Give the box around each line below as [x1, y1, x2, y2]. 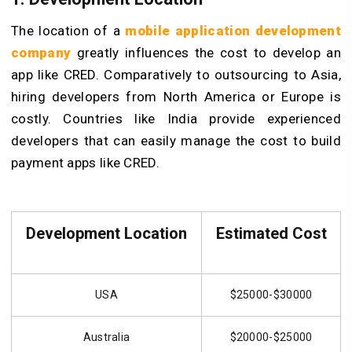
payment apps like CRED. [11, 155, 159, 171]
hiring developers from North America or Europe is [11, 89, 341, 105]
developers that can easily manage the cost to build [11, 133, 341, 149]
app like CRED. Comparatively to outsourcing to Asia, [11, 67, 341, 83]
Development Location [26, 224, 187, 244]
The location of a [11, 23, 126, 39]
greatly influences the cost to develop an [71, 45, 341, 61]
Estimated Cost [215, 224, 327, 244]
